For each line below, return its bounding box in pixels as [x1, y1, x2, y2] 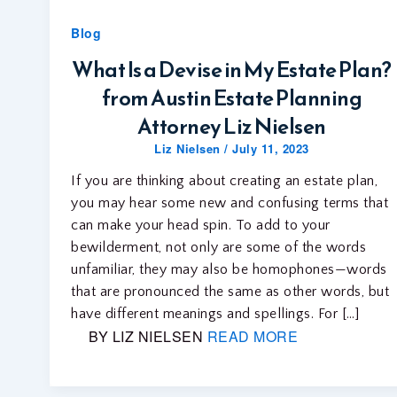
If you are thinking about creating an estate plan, [71, 172, 378, 189]
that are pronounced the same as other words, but [71, 283, 389, 300]
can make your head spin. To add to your [71, 216, 331, 233]
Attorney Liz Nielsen [136, 110, 326, 143]
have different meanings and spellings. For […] [71, 305, 359, 322]
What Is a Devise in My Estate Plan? [72, 53, 392, 86]
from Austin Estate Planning [101, 82, 362, 114]
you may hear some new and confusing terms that [71, 194, 388, 211]
